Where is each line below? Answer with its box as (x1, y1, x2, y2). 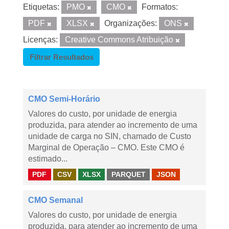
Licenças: (23, 35, 58, 44)
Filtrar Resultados (29, 53, 94, 61)
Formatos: (142, 3, 178, 11)
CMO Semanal (28, 196, 83, 204)
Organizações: (104, 19, 157, 28)
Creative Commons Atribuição (65, 35, 175, 44)
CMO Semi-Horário (28, 95, 100, 103)
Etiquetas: (23, 3, 59, 11)
